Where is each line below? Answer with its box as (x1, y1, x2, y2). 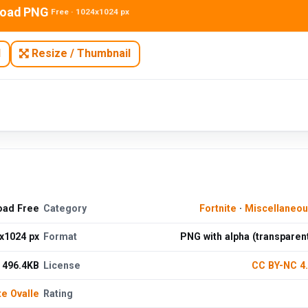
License (43, 259, 81, 271)
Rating (43, 287, 74, 299)
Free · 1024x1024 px (51, 7, 130, 17)
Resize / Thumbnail (29, 47, 131, 60)
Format (43, 231, 78, 243)
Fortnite (199, 203, 236, 214)
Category (43, 203, 87, 214)
